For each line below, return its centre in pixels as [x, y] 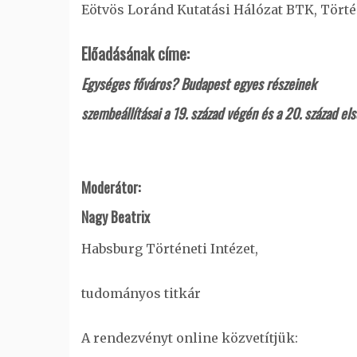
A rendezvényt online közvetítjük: [190, 337]
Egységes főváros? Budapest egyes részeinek [199, 83]
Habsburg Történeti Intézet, [170, 248]
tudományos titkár [141, 293]
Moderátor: [111, 187]
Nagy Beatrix [116, 216]
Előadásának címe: [135, 53]
